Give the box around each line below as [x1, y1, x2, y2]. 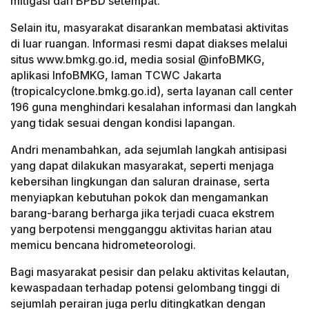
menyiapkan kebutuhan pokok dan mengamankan [10, 190, 268, 205]
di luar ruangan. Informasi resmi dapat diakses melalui [10, 37, 288, 51]
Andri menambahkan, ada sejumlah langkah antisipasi [10, 143, 287, 157]
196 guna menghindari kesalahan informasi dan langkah [10, 100, 297, 114]
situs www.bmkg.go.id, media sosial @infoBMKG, [10, 52, 265, 67]
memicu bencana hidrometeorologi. [10, 238, 196, 252]
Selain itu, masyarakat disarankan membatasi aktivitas [10, 21, 288, 35]
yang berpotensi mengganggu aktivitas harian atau [10, 222, 272, 237]
